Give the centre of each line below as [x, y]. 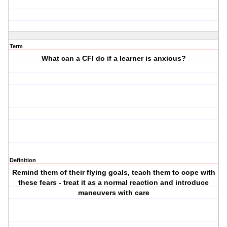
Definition [23, 160]
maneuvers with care [113, 193]
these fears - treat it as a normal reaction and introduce [114, 183]
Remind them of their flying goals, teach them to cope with [113, 173]
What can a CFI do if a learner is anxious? [113, 59]
